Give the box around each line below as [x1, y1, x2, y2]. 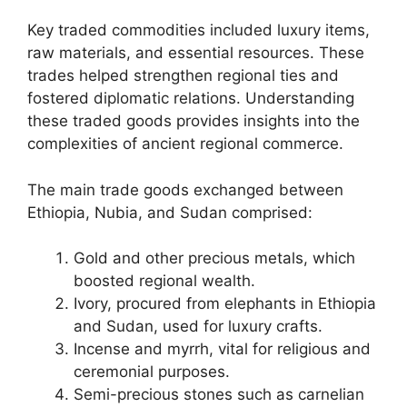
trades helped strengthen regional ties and [27, 66, 339, 84]
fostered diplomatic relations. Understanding [27, 89, 354, 107]
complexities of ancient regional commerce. [27, 134, 343, 153]
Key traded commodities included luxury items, [27, 21, 370, 39]
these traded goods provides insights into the [27, 112, 360, 130]
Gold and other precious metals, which [74, 249, 355, 267]
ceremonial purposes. [74, 362, 230, 381]
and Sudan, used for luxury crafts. [74, 317, 323, 335]
